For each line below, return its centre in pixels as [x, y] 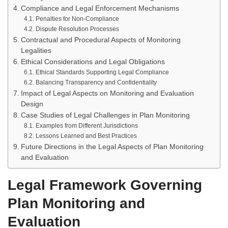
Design [32, 104]
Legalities [36, 51]
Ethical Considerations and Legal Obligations [93, 62]
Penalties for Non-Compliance [77, 19]
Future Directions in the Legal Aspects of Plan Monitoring [112, 147]
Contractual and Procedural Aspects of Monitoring [101, 40]
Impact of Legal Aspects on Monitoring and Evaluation [107, 93]
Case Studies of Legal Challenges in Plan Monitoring [105, 115]
